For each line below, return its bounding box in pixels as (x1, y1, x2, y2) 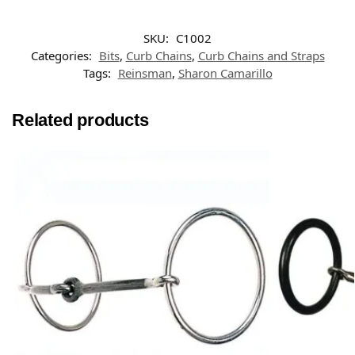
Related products (12, 109, 149, 130)
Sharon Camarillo (177, 64, 273, 81)
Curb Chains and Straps (197, 47, 325, 63)
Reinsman (117, 64, 172, 81)
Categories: (30, 47, 95, 63)
